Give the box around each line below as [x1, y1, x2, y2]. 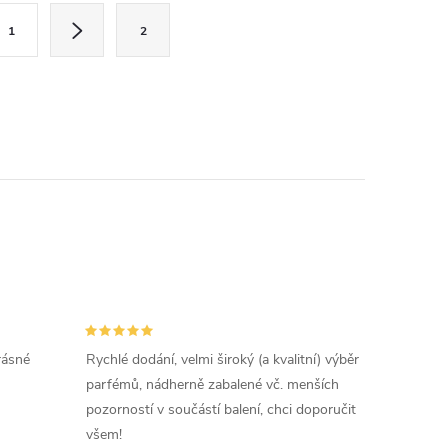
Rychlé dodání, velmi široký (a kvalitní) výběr [85, 350, 359, 370]
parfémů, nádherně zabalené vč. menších [85, 375, 339, 395]
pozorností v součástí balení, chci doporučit [85, 400, 356, 420]
